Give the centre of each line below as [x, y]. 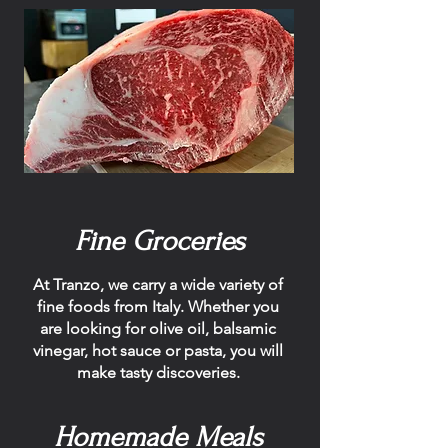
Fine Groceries [160, 241]
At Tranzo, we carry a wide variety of [158, 284]
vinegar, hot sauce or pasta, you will [158, 350]
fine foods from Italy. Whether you [158, 306]
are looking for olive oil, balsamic [158, 328]
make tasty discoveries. [158, 372]
